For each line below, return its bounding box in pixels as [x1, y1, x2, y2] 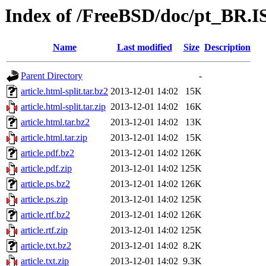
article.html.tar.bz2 [21, 117, 90, 128]
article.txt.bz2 [21, 240, 71, 251]
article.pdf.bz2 [21, 148, 74, 159]
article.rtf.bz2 [21, 210, 70, 220]
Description [204, 42, 251, 53]
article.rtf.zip [21, 225, 68, 236]
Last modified [116, 42, 172, 53]
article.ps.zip [21, 194, 68, 205]
